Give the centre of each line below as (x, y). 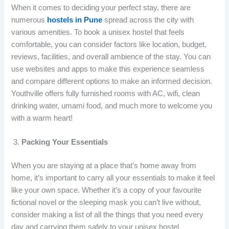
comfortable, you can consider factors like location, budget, (109, 44)
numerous (28, 20)
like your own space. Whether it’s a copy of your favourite (107, 190)
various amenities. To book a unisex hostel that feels (98, 32)
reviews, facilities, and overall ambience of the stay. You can (111, 56)
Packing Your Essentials (65, 142)
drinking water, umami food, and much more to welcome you (112, 106)
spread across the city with (148, 20)
